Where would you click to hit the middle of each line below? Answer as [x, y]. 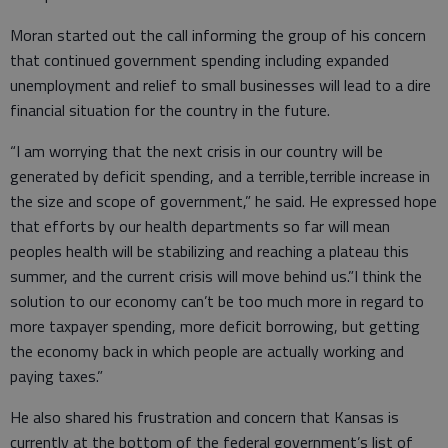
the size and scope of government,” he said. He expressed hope [223, 200]
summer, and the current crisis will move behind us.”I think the [216, 275]
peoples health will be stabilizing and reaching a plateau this [209, 250]
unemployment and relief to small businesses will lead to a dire [220, 84]
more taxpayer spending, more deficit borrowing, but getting [215, 325]
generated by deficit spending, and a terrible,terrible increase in [220, 175]
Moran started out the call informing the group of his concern [218, 34]
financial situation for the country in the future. [172, 109]
